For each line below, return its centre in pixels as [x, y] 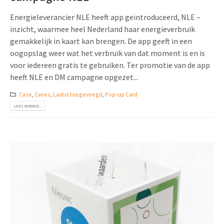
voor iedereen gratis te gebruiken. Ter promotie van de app [111, 65]
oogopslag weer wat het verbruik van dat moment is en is [107, 53]
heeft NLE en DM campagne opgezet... [74, 77]
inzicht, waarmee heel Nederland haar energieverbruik [102, 29]
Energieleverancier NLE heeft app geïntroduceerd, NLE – [105, 17]
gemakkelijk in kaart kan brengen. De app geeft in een [101, 41]
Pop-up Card [121, 94]
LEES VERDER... [27, 106]
